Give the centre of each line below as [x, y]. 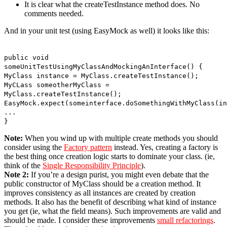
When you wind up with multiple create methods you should [121, 138]
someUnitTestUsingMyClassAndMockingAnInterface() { [103, 66]
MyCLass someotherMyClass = [57, 85]
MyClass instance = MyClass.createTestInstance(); [101, 75]
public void [26, 57]
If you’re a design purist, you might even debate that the [120, 174]
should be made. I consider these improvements [81, 220]
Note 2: [17, 174]
